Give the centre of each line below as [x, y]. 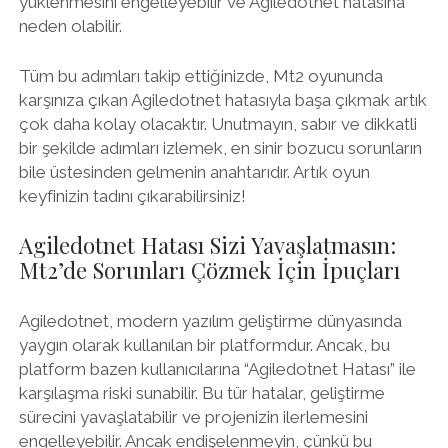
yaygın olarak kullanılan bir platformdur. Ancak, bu [204, 344]
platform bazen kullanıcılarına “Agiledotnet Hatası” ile [217, 368]
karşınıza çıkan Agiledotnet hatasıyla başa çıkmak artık [222, 99]
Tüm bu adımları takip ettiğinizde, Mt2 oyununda [200, 75]
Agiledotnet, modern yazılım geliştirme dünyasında [210, 320]
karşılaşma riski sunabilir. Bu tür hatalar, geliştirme [201, 392]
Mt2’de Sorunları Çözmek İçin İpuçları [209, 270]
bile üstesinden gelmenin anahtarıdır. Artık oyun [194, 171]
